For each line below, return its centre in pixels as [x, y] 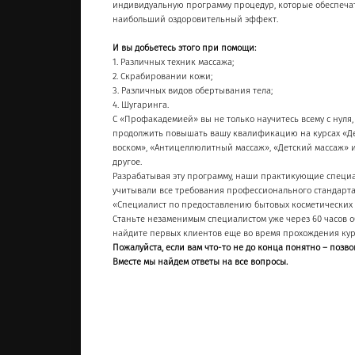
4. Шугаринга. [141, 105]
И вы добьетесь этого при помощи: [184, 48]
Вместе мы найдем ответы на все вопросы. [200, 262]
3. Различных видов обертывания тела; [193, 91]
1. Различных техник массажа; [173, 62]
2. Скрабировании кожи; [162, 76]
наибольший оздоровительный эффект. [195, 19]
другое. [127, 162]
